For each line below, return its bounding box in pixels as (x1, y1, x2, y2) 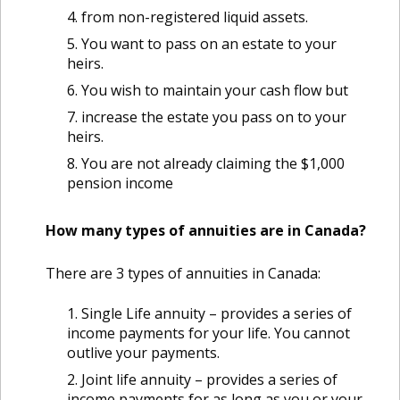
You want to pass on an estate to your (81, 34, 337, 54)
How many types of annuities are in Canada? (46, 221, 366, 240)
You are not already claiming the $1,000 (81, 154, 345, 173)
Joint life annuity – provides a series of (81, 370, 337, 389)
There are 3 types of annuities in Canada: (46, 263, 321, 283)
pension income (67, 173, 173, 193)
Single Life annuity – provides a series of (81, 304, 352, 323)
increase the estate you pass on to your (81, 107, 346, 127)
